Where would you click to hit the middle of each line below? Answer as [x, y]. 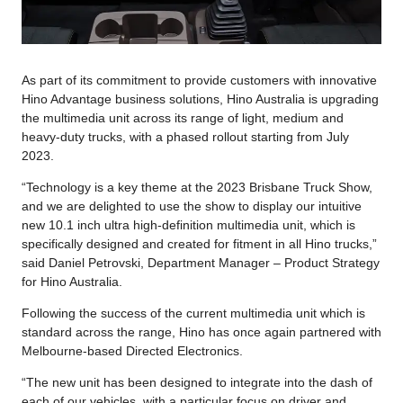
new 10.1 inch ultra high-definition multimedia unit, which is [188, 224]
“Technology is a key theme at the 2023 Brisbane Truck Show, [197, 187]
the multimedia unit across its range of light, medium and [183, 117]
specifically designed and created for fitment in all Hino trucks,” [199, 243]
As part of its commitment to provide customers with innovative [199, 80]
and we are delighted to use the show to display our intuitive [192, 206]
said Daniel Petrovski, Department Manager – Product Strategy [201, 262]
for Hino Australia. [72, 281]
